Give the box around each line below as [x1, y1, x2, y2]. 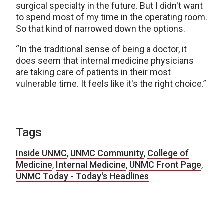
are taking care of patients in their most [16, 66, 171, 77]
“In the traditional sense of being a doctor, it [16, 43, 187, 54]
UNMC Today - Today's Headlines [16, 170, 149, 181]
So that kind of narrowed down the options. [16, 23, 185, 34]
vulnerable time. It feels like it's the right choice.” [16, 78, 206, 89]
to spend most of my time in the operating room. [16, 11, 207, 22]
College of [147, 147, 189, 158]
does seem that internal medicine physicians [16, 55, 194, 66]
